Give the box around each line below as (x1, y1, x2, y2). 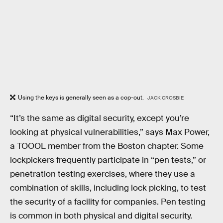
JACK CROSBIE (147, 95, 184, 102)
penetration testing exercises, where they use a (10, 169, 195, 179)
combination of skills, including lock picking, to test (10, 183, 206, 193)
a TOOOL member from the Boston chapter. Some (10, 141, 204, 151)
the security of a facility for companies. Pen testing (10, 197, 206, 207)
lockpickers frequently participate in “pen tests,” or (10, 155, 206, 165)
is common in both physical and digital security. (10, 211, 192, 221)
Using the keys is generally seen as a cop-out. (18, 94, 145, 102)
